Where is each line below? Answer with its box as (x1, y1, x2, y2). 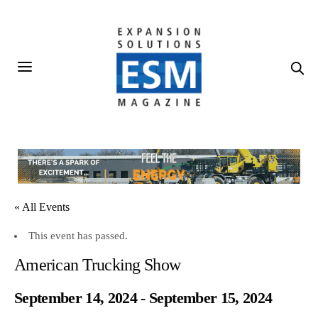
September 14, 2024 (14, 289, 138, 307)
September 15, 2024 (149, 289, 273, 307)
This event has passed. (28, 230, 128, 242)
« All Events (14, 201, 70, 214)
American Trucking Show (14, 256, 181, 275)
